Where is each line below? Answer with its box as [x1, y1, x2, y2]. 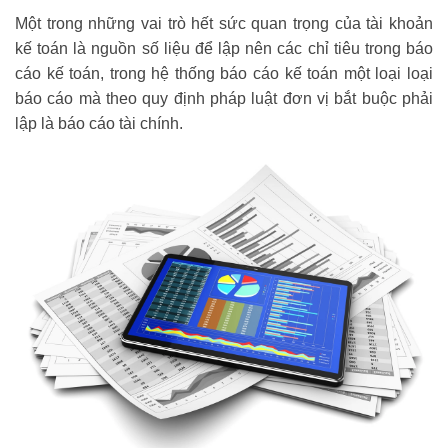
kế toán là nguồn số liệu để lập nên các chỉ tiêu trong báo [15, 40, 433, 57]
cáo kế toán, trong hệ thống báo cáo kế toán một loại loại [15, 65, 433, 82]
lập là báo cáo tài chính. [15, 115, 183, 132]
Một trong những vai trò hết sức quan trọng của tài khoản [15, 15, 433, 32]
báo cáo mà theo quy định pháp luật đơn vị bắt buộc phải [15, 90, 433, 107]
